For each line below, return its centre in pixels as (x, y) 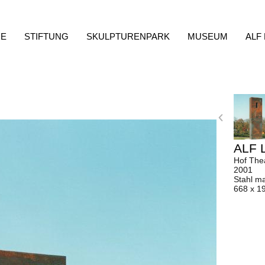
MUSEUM (208, 36)
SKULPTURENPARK (128, 36)
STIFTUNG (46, 36)
